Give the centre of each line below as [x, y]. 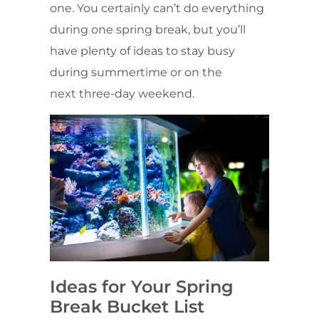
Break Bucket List [127, 306]
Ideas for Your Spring [142, 286]
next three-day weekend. [122, 93]
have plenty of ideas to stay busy [142, 51]
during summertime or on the [136, 72]
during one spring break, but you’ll [148, 29]
